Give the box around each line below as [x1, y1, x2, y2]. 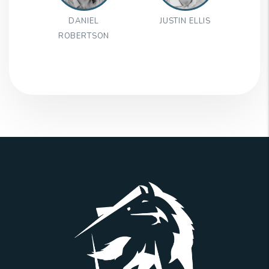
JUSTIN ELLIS [159, 16, 211, 27]
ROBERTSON [58, 31, 110, 42]
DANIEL [68, 16, 99, 27]
